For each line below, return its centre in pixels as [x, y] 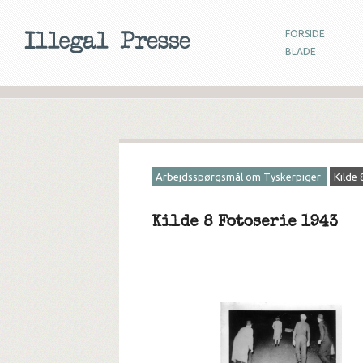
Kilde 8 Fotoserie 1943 [245, 223]
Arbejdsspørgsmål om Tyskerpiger [239, 177]
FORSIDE [305, 34]
